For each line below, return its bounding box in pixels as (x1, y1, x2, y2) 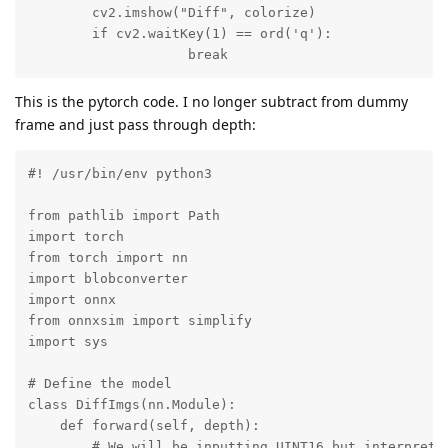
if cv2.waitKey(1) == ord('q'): (27, 26, 332, 42)
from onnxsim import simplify (27, 313, 252, 328)
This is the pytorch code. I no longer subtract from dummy (15, 92, 408, 112)
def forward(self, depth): (27, 418, 260, 433)
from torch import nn (27, 250, 188, 265)
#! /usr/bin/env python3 (27, 166, 212, 181)
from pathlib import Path (27, 208, 220, 223)
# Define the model (27, 376, 172, 391)
